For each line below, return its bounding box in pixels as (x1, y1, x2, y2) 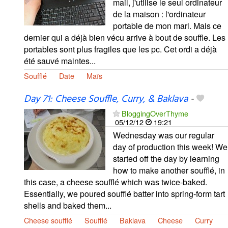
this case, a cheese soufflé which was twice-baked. (24, 176, 207, 188)
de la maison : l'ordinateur (113, 8, 206, 20)
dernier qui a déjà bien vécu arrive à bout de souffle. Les (24, 31, 225, 43)
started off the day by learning (113, 152, 219, 164)
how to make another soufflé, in (113, 164, 225, 176)
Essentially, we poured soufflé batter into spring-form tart (24, 187, 225, 199)
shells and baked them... (24, 199, 111, 211)
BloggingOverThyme (122, 107, 188, 119)
